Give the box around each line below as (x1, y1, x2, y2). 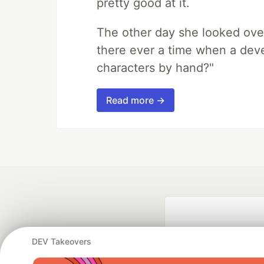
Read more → (106, 94, 165, 106)
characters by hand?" (97, 61, 214, 75)
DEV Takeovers (32, 236, 92, 246)
